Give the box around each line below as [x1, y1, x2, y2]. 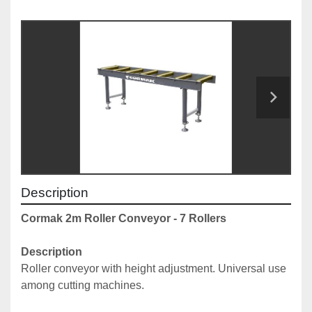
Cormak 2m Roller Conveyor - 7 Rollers [21, 212, 226, 225]
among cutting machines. [21, 279, 147, 292]
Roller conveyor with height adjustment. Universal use [21, 263, 286, 275]
